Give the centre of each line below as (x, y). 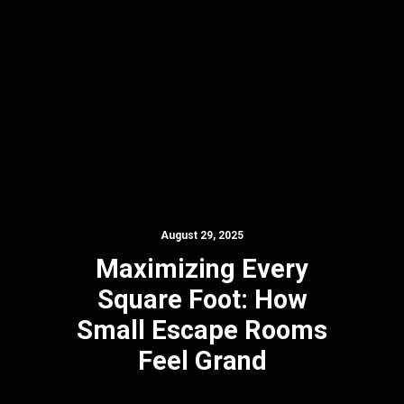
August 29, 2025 (202, 235)
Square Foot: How (202, 299)
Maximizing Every (202, 269)
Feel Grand (202, 361)
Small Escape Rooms (202, 330)
